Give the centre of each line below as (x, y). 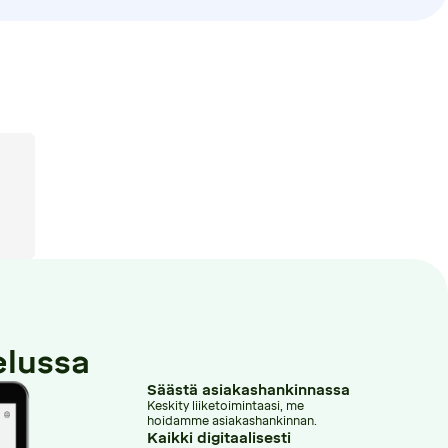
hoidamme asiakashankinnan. (232, 420)
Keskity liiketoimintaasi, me (226, 405)
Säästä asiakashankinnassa (249, 389)
